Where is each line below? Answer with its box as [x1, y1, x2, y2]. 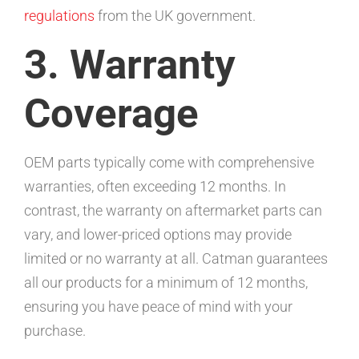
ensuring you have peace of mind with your [24, 297, 292, 315]
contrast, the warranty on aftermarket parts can [24, 201, 322, 219]
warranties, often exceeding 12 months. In [24, 177, 286, 195]
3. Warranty [24, 40, 236, 88]
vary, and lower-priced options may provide [24, 225, 292, 243]
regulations [24, 7, 95, 25]
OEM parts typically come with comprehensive [24, 153, 314, 171]
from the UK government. [95, 7, 256, 25]
